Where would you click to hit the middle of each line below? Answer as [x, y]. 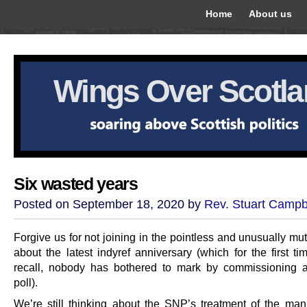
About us [270, 14]
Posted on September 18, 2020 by [109, 204]
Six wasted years [76, 184]
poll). [26, 282]
